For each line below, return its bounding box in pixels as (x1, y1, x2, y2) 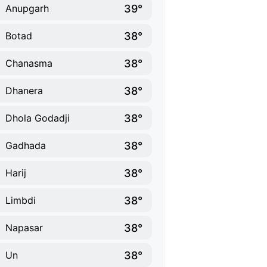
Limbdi (5, 194, 36, 206)
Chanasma (5, 57, 52, 69)
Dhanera (5, 85, 43, 97)
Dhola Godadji (5, 112, 70, 124)
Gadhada (5, 139, 46, 151)
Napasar (5, 222, 43, 234)
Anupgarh (5, 2, 49, 14)
